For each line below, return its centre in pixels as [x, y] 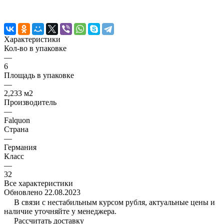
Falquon [17, 120]
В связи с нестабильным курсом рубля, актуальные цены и [114, 202]
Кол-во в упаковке [35, 48]
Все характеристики [38, 183]
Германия [20, 147]
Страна [16, 129]
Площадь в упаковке [39, 75]
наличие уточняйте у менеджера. [60, 211]
